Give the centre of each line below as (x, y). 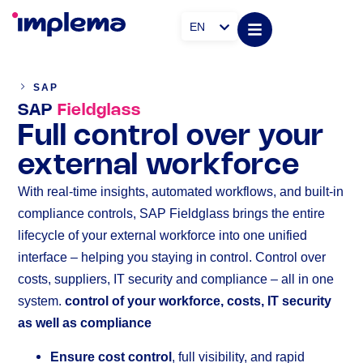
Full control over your (171, 137)
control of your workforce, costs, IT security (199, 301)
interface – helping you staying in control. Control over (172, 257)
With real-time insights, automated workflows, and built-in (181, 192)
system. (42, 301)
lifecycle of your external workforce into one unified (163, 235)
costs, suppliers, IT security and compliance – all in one (176, 279)
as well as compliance (85, 323)
